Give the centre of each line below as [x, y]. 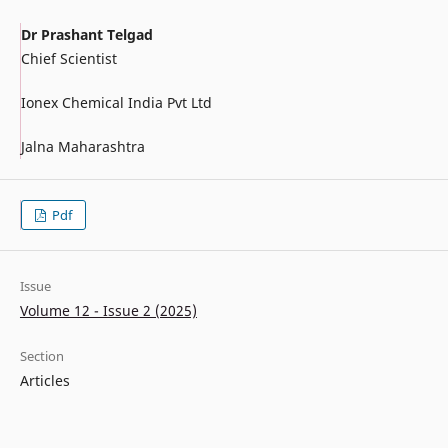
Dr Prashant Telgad [86, 35]
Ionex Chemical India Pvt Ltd [116, 103]
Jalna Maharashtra [82, 147]
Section [41, 356]
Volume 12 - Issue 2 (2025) [108, 311]
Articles [44, 381]
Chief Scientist [68, 59]
